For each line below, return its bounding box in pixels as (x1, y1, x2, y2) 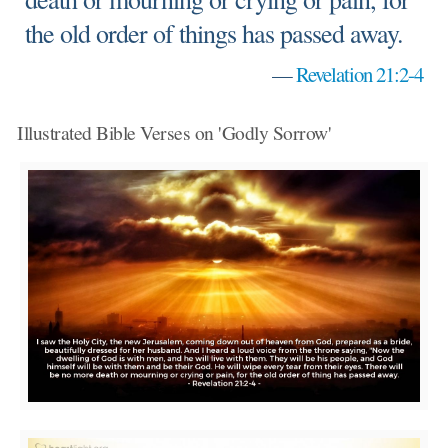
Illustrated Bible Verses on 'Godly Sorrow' (17, 119, 332, 145)
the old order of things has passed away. (25, 16, 404, 50)
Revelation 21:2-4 (295, 60, 423, 88)
